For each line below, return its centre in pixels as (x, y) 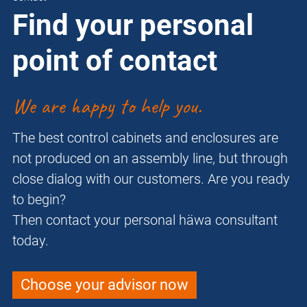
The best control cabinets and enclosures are (145, 138)
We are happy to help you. (107, 106)
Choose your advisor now (105, 285)
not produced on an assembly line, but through (150, 159)
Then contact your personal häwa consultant (145, 220)
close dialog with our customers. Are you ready (151, 179)
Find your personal (133, 25)
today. (30, 241)
